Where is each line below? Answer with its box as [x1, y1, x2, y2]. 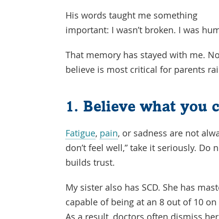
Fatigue [66, 127, 96, 139]
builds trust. [66, 156, 115, 169]
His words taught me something [66, 9, 198, 22]
